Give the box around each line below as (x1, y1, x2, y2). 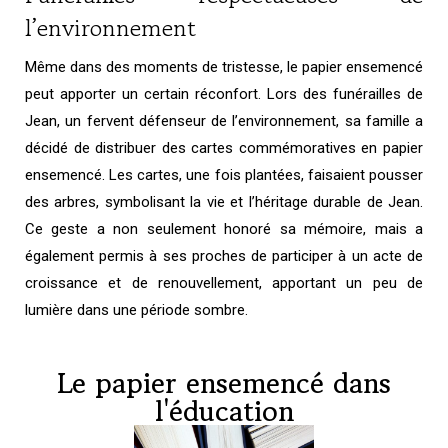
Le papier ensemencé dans (57, 363, 391, 404)
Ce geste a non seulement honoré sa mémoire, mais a (25, 220, 423, 239)
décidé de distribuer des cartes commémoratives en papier (25, 139, 423, 158)
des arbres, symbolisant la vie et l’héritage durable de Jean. (25, 193, 423, 212)
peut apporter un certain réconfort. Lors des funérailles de (25, 85, 423, 104)
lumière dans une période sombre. (25, 301, 248, 320)
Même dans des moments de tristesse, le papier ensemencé (25, 58, 423, 77)
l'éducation (154, 391, 294, 432)
